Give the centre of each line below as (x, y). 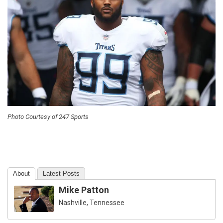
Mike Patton (84, 190)
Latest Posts (61, 174)
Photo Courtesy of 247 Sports (48, 117)
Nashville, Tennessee (92, 203)
